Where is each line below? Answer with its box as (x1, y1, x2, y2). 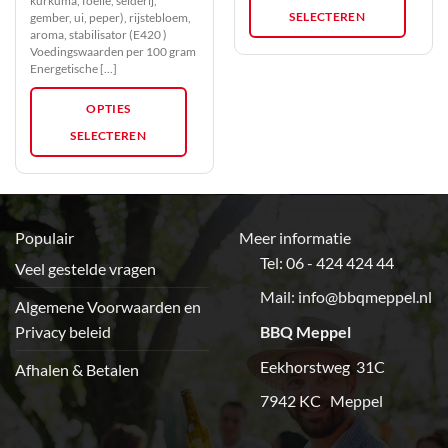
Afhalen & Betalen (15, 359, 139, 379)
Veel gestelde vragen (15, 258, 156, 278)
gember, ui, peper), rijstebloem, (29, 10, 191, 26)
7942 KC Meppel (259, 391, 383, 411)
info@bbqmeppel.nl (297, 287, 432, 307)
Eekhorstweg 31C (259, 356, 385, 376)
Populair (15, 227, 74, 247)
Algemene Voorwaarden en (15, 296, 201, 316)
